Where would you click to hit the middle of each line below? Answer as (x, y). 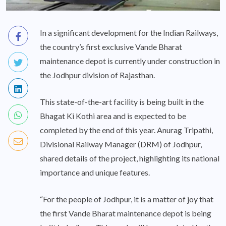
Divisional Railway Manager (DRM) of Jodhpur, (121, 144)
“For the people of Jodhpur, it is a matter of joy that (127, 199)
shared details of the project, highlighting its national (130, 158)
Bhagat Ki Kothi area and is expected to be (113, 116)
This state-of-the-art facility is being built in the (122, 102)
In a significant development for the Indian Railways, (129, 33)
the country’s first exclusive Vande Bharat (111, 47)
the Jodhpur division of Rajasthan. (97, 75)
